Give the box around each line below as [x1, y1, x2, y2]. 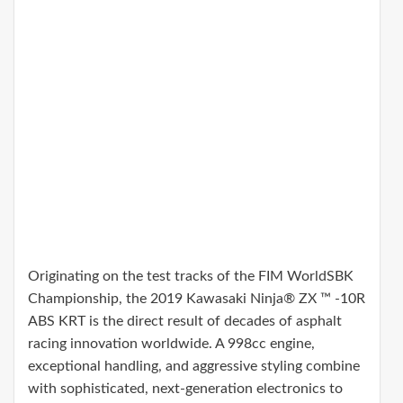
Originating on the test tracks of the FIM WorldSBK [28, 269, 354, 284]
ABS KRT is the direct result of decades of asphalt [28, 314, 342, 329]
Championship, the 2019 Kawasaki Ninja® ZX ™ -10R [28, 291, 365, 307]
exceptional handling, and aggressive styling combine [28, 359, 360, 374]
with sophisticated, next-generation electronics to [28, 381, 343, 397]
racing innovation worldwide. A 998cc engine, [28, 336, 315, 352]
